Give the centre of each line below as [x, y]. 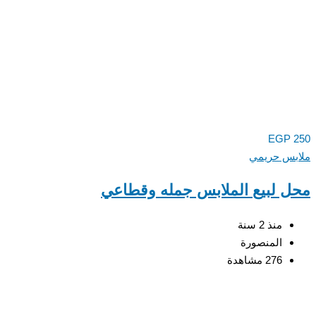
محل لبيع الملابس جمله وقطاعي [206, 190]
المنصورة [261, 242]
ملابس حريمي [280, 156]
